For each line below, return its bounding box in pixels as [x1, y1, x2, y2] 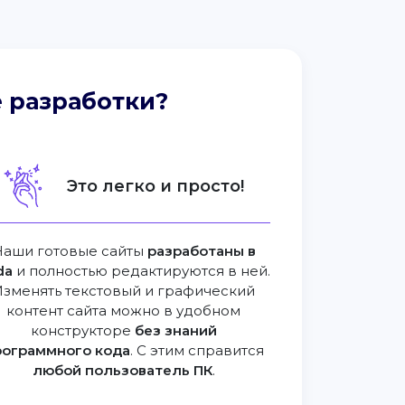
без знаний [134, 322, 217, 339]
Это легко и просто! [66, 175, 244, 196]
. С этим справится [129, 342, 264, 359]
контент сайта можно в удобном [6, 302, 241, 319]
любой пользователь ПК [32, 362, 212, 379]
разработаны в [146, 242, 256, 259]
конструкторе [30, 322, 135, 339]
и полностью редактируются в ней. [12, 262, 270, 279]
